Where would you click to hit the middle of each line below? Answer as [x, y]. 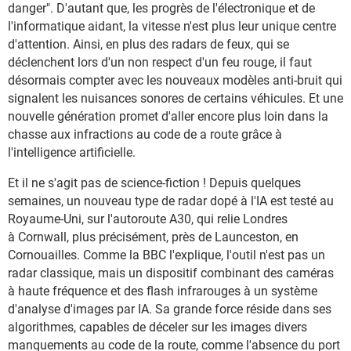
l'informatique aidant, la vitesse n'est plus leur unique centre [172, 26]
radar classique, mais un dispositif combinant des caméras [171, 273]
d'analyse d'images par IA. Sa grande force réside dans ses [170, 309]
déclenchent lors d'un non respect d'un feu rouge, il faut [160, 62]
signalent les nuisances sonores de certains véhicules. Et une [175, 98]
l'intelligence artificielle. [72, 152]
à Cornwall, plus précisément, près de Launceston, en [153, 237]
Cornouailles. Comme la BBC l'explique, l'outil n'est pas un [166, 255]
